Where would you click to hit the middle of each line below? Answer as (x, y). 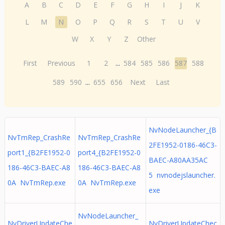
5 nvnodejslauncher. (182, 175)
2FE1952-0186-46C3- (183, 145)
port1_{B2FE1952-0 (39, 152)
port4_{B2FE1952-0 (109, 152)
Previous (62, 63)
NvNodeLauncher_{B (182, 130)
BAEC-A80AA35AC (178, 160)
